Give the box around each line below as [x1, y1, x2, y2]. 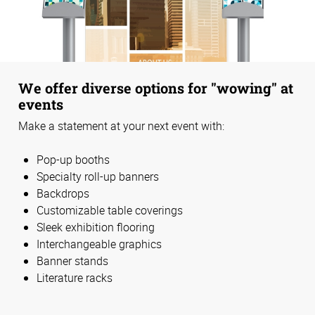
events [18, 95, 63, 114]
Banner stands [37, 253, 108, 269]
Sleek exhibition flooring [37, 219, 155, 236]
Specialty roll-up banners [37, 169, 159, 185]
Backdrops [37, 186, 89, 202]
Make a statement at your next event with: [18, 117, 224, 134]
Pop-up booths [37, 152, 110, 168]
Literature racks [37, 270, 112, 286]
